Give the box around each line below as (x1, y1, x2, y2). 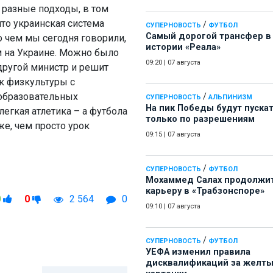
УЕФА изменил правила (146, 247, 250, 258)
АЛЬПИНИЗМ (208, 93, 252, 102)
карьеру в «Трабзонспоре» (146, 186, 264, 197)
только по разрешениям (146, 114, 255, 125)
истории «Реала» (146, 42, 221, 53)
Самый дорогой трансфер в (146, 31, 271, 42)
